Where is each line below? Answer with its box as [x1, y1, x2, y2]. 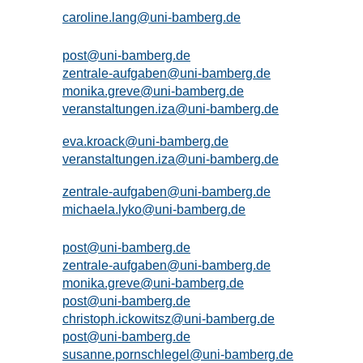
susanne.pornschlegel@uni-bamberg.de [62, 348, 293, 361]
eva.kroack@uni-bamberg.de [62, 135, 228, 148]
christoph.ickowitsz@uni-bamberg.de [62, 312, 275, 326]
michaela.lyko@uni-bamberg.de [62, 203, 246, 216]
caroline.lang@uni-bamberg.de [62, 11, 241, 24]
